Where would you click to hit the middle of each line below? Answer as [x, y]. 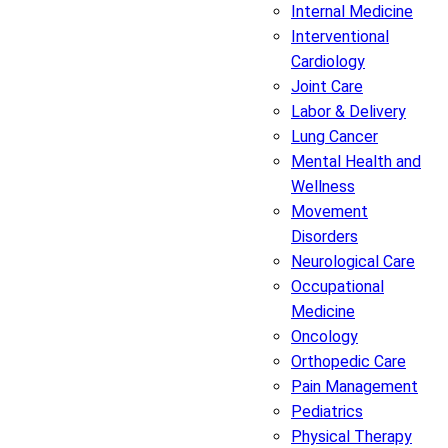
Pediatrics [327, 412]
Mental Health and [356, 162]
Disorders [324, 237]
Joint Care [327, 87]
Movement [329, 212]
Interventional [340, 37]
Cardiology [328, 62]
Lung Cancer [334, 137]
